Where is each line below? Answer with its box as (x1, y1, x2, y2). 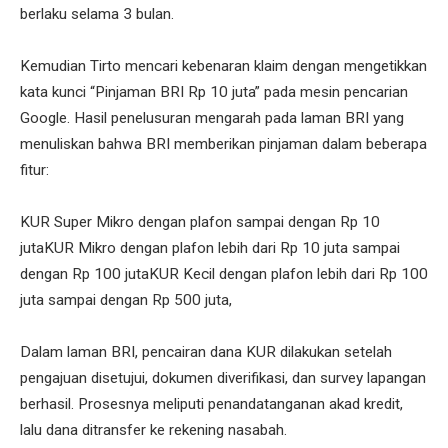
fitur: (20, 161, 49, 180)
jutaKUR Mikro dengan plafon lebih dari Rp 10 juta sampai (20, 239, 400, 258)
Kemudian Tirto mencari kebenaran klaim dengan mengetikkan (20, 57, 427, 76)
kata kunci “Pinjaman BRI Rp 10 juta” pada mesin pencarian (20, 83, 408, 102)
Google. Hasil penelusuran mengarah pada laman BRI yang (20, 109, 404, 128)
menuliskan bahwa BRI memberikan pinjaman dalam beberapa (20, 135, 427, 154)
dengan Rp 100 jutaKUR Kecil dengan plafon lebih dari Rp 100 (20, 265, 428, 284)
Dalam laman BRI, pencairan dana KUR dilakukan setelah (20, 343, 392, 362)
